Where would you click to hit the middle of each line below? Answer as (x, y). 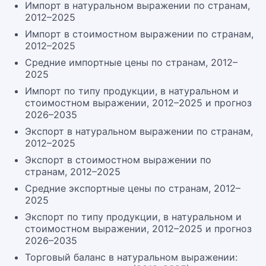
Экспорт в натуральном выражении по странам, (139, 131)
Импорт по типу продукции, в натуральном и (132, 91)
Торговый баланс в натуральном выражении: (131, 257)
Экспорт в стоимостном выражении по (118, 160)
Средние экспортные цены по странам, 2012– (133, 188)
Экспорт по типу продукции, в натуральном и (133, 217)
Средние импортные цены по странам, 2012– (131, 62)
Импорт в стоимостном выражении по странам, (139, 34)
